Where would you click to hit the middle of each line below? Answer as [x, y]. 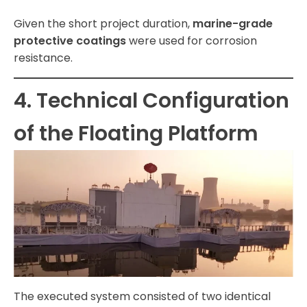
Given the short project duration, [103, 24]
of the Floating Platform [136, 134]
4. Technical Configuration [151, 101]
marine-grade [233, 24]
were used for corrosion [192, 41]
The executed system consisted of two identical [142, 297]
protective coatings [70, 41]
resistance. [43, 58]
